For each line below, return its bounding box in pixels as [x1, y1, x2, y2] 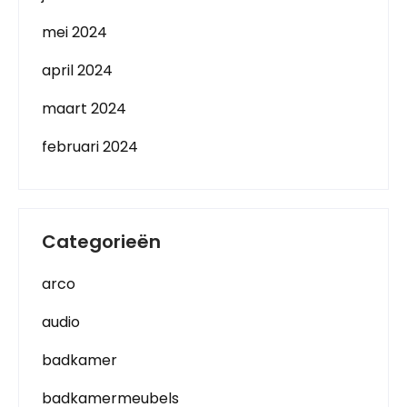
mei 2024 [42, 21, 107, 43]
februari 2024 [42, 135, 138, 157]
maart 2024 [42, 97, 126, 119]
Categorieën [42, 228, 161, 254]
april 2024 [42, 59, 113, 81]
